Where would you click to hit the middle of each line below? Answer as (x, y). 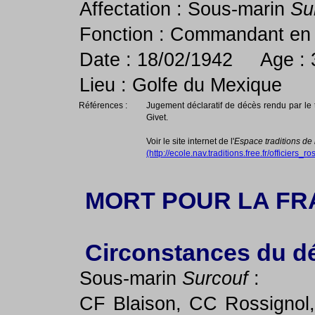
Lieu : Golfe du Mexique (181, 85)
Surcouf (215, 278)
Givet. (157, 117)
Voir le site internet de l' (190, 141)
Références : (101, 105)
